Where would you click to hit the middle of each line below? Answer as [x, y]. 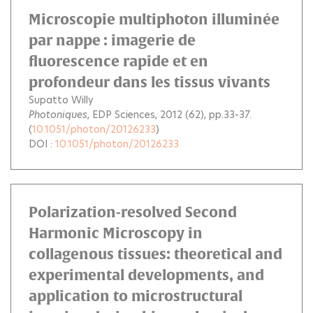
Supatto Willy [61, 100]
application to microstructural [136, 296]
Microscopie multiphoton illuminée [154, 19]
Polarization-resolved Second [133, 212]
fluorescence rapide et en [118, 61]
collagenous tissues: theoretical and [155, 254]
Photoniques [58, 115]
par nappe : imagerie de [112, 40]
